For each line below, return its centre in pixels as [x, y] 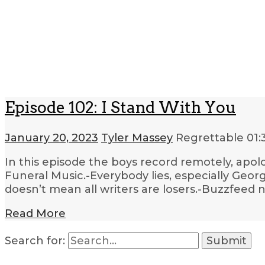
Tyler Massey [137, 138]
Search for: [35, 240]
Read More [35, 213]
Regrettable [211, 138]
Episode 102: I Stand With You [120, 108]
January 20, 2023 [51, 138]
